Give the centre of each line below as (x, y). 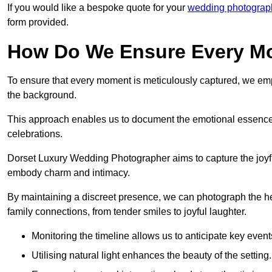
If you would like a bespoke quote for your (97, 8)
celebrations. (35, 134)
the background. (42, 95)
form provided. (38, 22)
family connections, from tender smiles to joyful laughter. (127, 212)
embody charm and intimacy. (69, 173)
